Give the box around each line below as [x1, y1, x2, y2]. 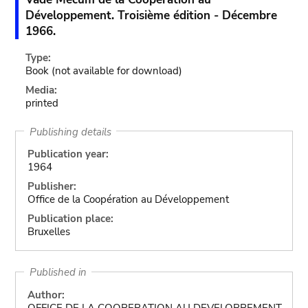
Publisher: [27, 179, 76, 193]
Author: [27, 287, 65, 302]
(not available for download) [52, 64, 183, 78]
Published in [29, 265, 87, 279]
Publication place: [27, 212, 113, 225]
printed [25, 96, 59, 110]
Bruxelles [27, 225, 70, 239]
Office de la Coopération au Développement [27, 192, 229, 206]
